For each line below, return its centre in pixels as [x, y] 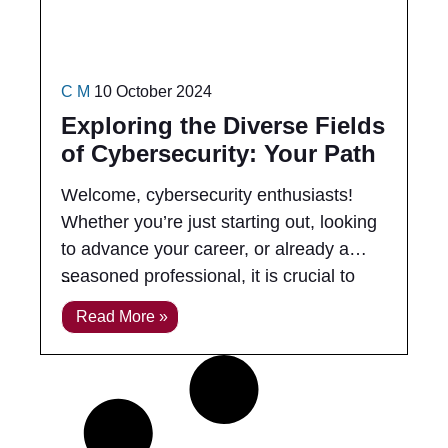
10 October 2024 [153, 91]
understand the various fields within [201, 303]
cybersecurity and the [146, 330]
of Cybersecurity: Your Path [218, 153]
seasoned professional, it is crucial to [208, 276]
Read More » [122, 316]
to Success [127, 181]
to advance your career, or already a [205, 249]
